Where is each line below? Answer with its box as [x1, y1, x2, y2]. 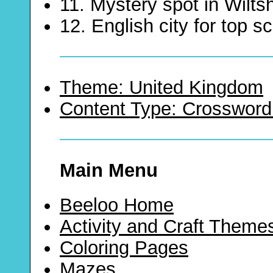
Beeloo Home [60, 194, 174, 216]
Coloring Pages [60, 237, 188, 259]
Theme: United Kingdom [60, 77, 263, 99]
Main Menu [60, 160, 158, 182]
